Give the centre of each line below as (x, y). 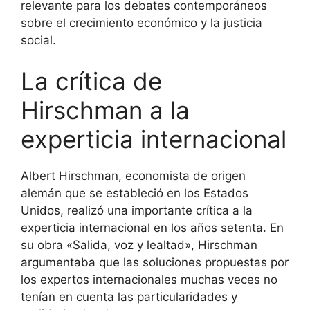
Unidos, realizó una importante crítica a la (137, 210)
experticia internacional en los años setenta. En (152, 228)
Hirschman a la (105, 110)
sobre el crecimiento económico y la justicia (142, 22)
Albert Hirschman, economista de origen (133, 176)
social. (38, 40)
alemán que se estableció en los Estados (135, 193)
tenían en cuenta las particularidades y (129, 297)
